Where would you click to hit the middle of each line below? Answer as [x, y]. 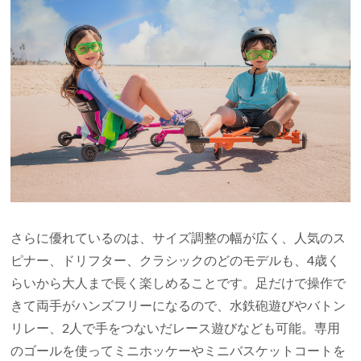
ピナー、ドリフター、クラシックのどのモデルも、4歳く [176, 260]
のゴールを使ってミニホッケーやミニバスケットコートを [178, 351]
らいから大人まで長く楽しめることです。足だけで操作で [178, 283]
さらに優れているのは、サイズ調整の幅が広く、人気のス [178, 238]
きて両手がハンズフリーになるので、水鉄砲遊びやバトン [178, 305]
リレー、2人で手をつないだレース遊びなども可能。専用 [176, 328]
